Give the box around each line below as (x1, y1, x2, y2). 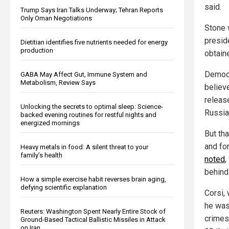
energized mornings (20, 119, 80, 127)
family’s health (20, 151, 62, 159)
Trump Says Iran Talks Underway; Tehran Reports (20, 6, 163, 14)
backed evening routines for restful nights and (20, 110, 156, 119)
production (20, 46, 53, 54)
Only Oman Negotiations (20, 14, 92, 22)
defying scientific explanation (20, 183, 107, 191)
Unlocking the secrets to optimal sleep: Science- (20, 102, 163, 110)
